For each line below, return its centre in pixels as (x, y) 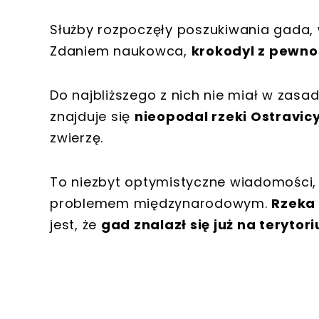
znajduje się (92, 117)
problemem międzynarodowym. (161, 204)
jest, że (75, 225)
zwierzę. (77, 138)
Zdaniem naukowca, (121, 51)
